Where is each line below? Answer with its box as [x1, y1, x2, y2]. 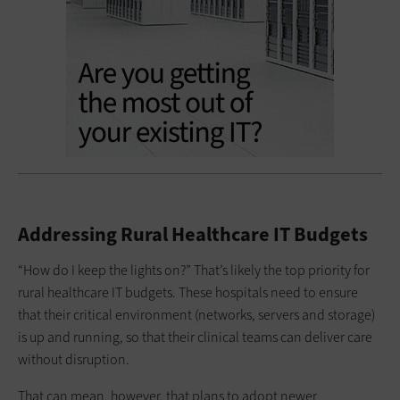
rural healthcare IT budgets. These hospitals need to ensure [18, 283, 358, 303]
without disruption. [18, 350, 129, 370]
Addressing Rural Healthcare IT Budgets [18, 221, 368, 248]
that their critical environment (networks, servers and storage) [18, 305, 375, 325]
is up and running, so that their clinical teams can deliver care [18, 328, 372, 347]
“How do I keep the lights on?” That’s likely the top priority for [18, 261, 370, 280]
